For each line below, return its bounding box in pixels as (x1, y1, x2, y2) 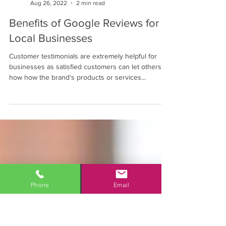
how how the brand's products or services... (9, 141, 146, 149)
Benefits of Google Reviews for (9, 85, 159, 97)
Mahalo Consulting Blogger (30, 59, 104, 66)
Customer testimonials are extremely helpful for (9, 120, 157, 128)
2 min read (76, 67, 105, 75)
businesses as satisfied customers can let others (9, 131, 161, 139)
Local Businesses (9, 100, 92, 112)
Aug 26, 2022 (30, 67, 67, 75)
